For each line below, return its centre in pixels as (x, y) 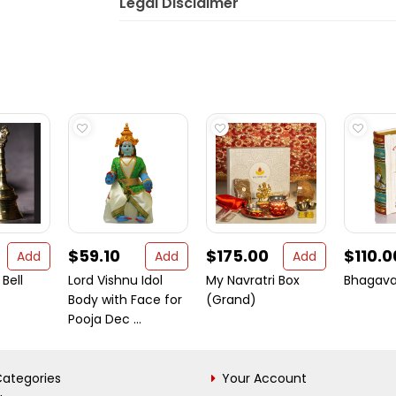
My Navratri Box (253, 280)
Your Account (264, 378)
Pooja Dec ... (105, 319)
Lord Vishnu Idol (115, 280)
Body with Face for (125, 300)
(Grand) (231, 300)
